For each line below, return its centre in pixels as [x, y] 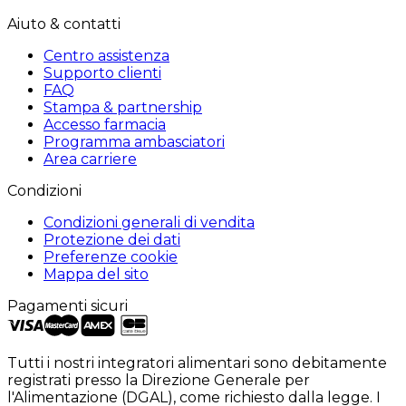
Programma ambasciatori [134, 142]
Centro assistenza [106, 56]
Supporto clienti [102, 73]
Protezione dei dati [112, 240]
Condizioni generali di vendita [149, 223]
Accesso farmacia [105, 125]
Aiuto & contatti [64, 24]
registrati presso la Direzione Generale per [159, 381]
